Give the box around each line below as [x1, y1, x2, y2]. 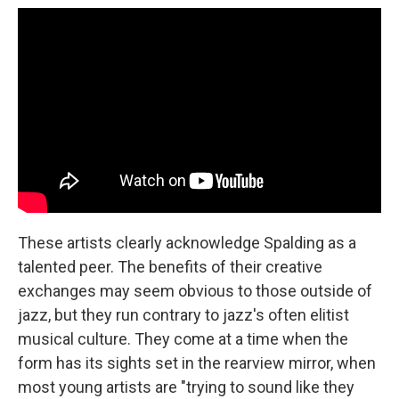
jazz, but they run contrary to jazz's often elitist [18, 305, 349, 324]
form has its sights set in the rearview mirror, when [18, 353, 376, 372]
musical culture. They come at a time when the [18, 329, 348, 348]
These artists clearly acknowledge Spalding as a [18, 232, 356, 252]
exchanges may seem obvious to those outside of [18, 281, 372, 300]
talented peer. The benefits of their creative [18, 256, 322, 276]
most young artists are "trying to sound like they [18, 377, 354, 396]
